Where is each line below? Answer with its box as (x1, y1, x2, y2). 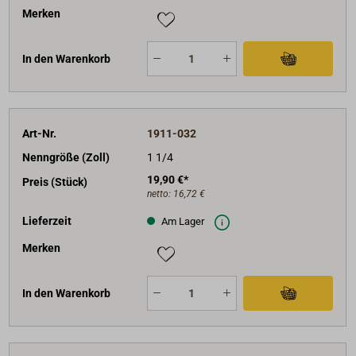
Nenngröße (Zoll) (22, 151, 110, 164)
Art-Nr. (22, 126, 57, 140)
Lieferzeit (22, 214, 72, 227)
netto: (146, 188, 173, 199)
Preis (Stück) (22, 175, 88, 188)
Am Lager (158, 215, 204, 228)
